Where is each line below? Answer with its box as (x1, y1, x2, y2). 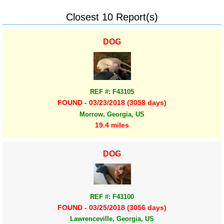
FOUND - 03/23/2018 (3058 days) (57, 98, 166, 107)
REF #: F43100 (90, 192, 134, 200)
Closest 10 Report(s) (66, 11, 158, 22)
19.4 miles (95, 120, 129, 129)
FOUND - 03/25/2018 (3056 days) (57, 203, 166, 211)
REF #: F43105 (90, 88, 134, 96)
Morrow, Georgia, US (79, 110, 144, 118)
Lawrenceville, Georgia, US (70, 215, 154, 223)
